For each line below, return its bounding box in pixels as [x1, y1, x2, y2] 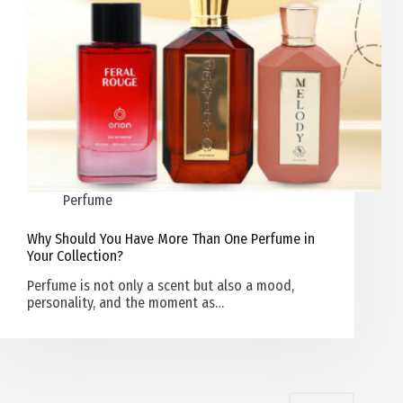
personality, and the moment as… [27, 294, 224, 312]
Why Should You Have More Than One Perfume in [27, 229, 315, 247]
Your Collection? [27, 246, 123, 264]
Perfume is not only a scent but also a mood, [27, 277, 294, 295]
